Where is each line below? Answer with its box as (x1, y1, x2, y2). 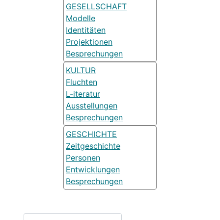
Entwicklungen (66, 164, 120, 174)
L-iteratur (66, 88, 100, 99)
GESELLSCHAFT (66, 1, 127, 11)
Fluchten (66, 77, 97, 87)
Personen (66, 152, 100, 163)
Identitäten (66, 25, 106, 35)
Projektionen (66, 36, 112, 47)
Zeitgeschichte (66, 140, 120, 151)
